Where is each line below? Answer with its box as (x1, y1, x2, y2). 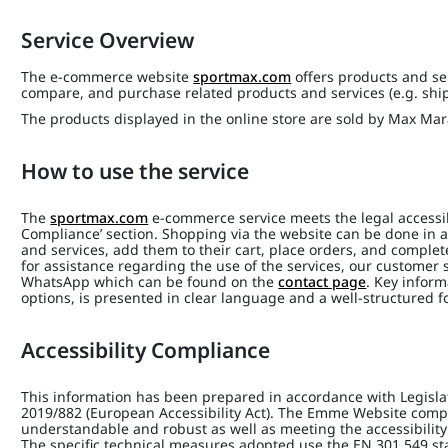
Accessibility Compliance (21, 336, 276, 364)
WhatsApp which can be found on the (21, 272, 279, 291)
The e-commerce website (21, 67, 194, 86)
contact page (278, 272, 367, 291)
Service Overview (21, 26, 195, 54)
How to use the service (21, 157, 255, 185)
